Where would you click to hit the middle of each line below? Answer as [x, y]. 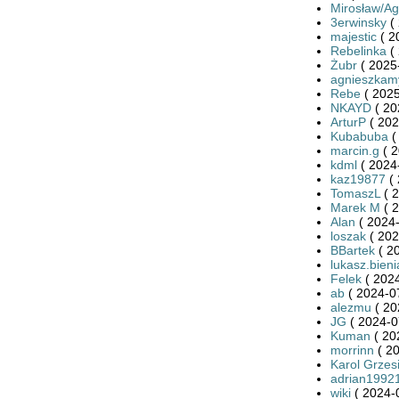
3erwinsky [358, 22]
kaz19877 [358, 179]
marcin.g [354, 150]
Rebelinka [358, 50]
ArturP [348, 122]
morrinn [352, 350]
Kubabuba [359, 136]
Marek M [355, 207]
